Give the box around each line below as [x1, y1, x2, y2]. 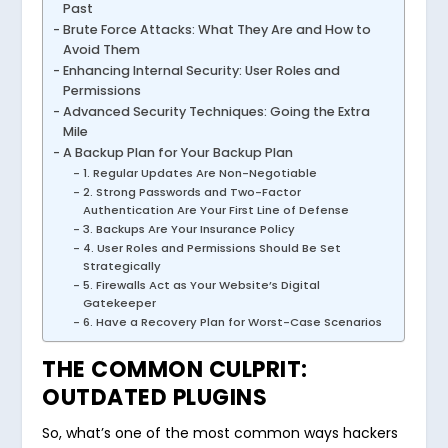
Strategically [82, 257, 161, 274]
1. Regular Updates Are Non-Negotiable [82, 164, 317, 181]
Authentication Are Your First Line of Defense [82, 201, 349, 218]
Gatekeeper [82, 294, 156, 311]
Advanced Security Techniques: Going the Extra [62, 102, 370, 120]
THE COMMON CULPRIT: [42, 353, 308, 385]
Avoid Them [62, 40, 140, 58]
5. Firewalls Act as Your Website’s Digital [82, 276, 320, 293]
